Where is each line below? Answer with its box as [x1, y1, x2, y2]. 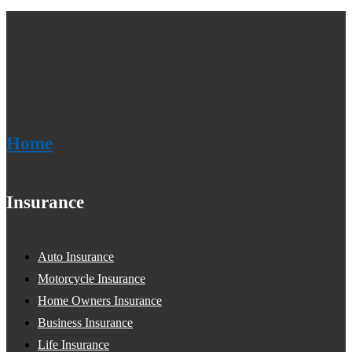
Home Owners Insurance [38, 294, 162, 308]
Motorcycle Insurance [38, 272, 145, 286]
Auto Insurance [38, 250, 114, 264]
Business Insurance [38, 316, 133, 330]
